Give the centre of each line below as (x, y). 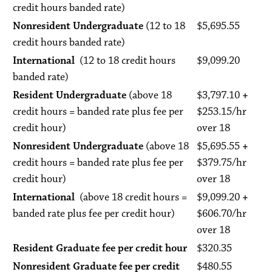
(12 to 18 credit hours (126, 61)
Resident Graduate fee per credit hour (100, 248)
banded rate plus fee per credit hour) (94, 214)
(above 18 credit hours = (133, 197)
